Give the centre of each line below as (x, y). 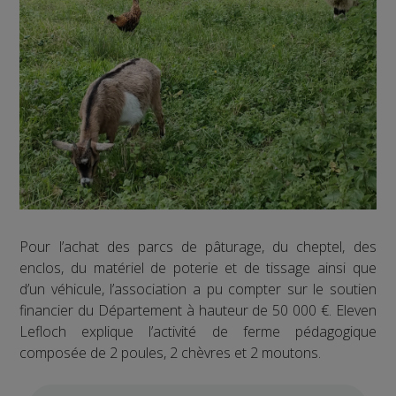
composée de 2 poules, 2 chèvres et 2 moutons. (171, 353)
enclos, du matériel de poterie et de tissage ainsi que (198, 268)
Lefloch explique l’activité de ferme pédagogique (198, 332)
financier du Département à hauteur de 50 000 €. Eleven (198, 311)
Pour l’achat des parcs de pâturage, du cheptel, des (198, 247)
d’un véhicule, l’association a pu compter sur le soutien (198, 289)
